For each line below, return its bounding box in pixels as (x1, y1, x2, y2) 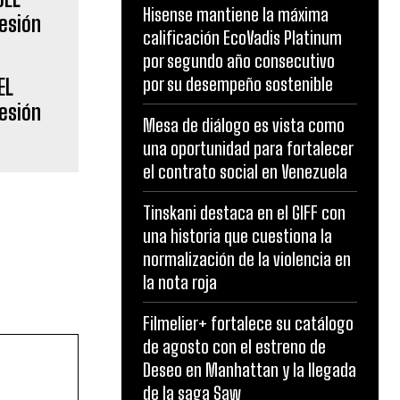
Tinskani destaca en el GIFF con (143, 202, 346, 223)
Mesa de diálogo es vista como (143, 114, 345, 136)
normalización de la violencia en (143, 248, 351, 270)
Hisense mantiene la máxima (143, 4, 329, 25)
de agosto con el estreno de (143, 336, 326, 357)
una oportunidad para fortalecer (143, 137, 354, 159)
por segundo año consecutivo (143, 50, 335, 71)
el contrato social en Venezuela (143, 161, 347, 182)
